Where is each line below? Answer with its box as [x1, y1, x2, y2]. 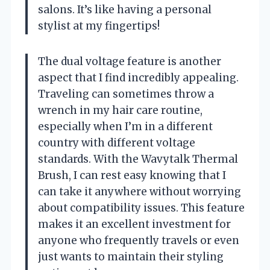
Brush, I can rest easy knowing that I [38, 168, 226, 182]
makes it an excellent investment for [38, 217, 231, 231]
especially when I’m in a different [38, 119, 213, 133]
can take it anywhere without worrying [38, 184, 241, 198]
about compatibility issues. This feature [38, 201, 245, 215]
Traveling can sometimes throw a [38, 87, 214, 101]
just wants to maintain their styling [38, 250, 224, 263]
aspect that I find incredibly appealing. [38, 71, 239, 84]
